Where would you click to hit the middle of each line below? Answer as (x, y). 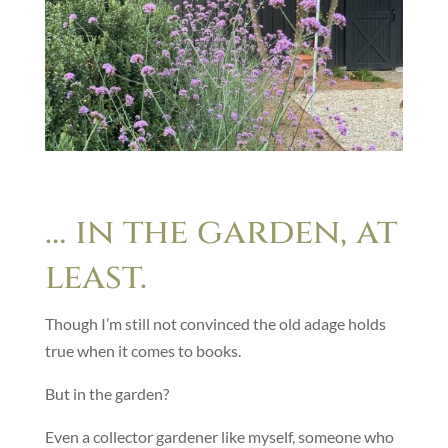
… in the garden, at (220, 232)
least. (95, 277)
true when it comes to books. (142, 350)
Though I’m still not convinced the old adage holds (215, 323)
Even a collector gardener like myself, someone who (219, 436)
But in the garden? (106, 393)
